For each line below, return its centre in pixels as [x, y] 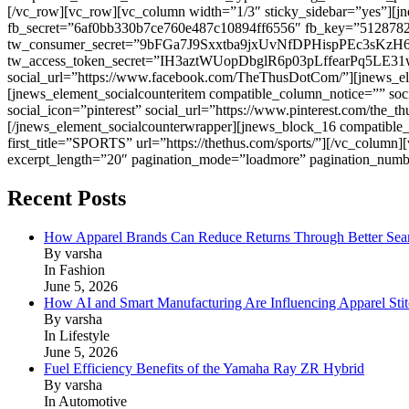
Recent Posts [67, 198]
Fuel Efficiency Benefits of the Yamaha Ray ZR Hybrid [204, 368]
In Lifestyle [77, 335]
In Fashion [74, 269]
